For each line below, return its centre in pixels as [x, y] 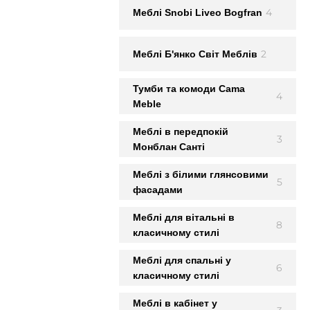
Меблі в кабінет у [175, 303]
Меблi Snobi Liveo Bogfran [198, 12]
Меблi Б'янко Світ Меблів [195, 54]
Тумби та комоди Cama [189, 89]
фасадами [158, 190]
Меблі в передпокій [181, 131]
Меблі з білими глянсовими [201, 174]
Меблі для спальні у [182, 260]
